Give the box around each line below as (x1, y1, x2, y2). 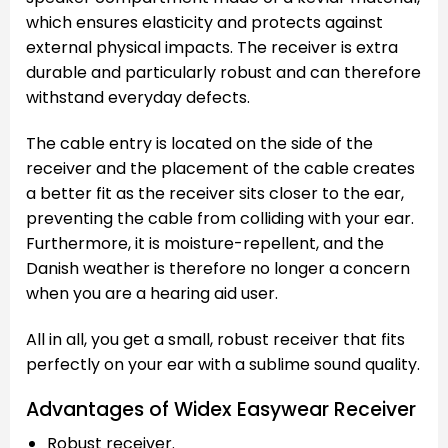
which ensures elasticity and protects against (26, 11, 383, 35)
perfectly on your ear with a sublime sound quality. (26, 352, 420, 376)
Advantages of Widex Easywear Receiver (26, 395, 416, 423)
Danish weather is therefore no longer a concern (26, 256, 410, 280)
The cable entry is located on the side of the (26, 131, 373, 155)
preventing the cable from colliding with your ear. (26, 206, 414, 230)
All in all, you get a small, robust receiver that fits (26, 327, 405, 351)
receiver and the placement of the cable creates (26, 156, 415, 180)
